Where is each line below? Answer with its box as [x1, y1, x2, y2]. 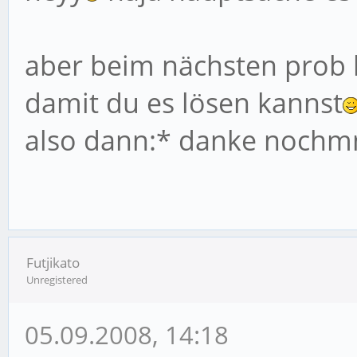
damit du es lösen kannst [25, 84, 343, 121]
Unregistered [26, 272, 88, 287]
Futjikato [26, 253, 80, 272]
